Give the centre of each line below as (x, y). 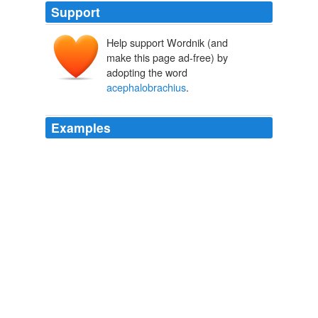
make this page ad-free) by (167, 57)
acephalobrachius (146, 87)
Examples (81, 128)
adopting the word (147, 72)
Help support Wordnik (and (167, 43)
